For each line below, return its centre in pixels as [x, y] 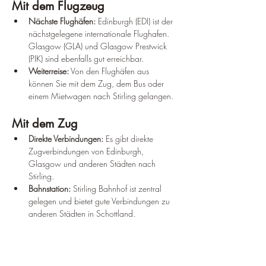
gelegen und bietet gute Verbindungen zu [100, 201]
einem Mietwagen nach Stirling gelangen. [101, 96]
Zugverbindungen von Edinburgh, [87, 151]
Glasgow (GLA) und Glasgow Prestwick [99, 46]
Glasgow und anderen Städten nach [93, 163]
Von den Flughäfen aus [110, 71]
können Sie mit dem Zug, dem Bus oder [97, 83]
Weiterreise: [49, 71]
